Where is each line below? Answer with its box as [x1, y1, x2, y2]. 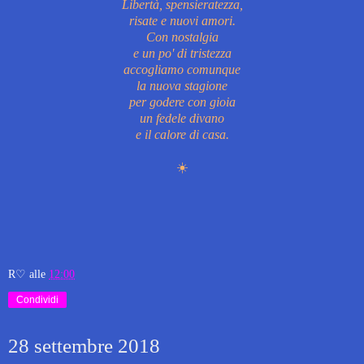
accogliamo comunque [123, 62, 240, 76]
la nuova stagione [136, 78, 227, 93]
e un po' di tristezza [132, 45, 232, 60]
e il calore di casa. [135, 127, 229, 141]
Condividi [16, 293, 58, 305]
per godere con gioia [128, 94, 236, 109]
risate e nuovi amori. [128, 13, 236, 28]
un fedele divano [140, 110, 224, 125]
